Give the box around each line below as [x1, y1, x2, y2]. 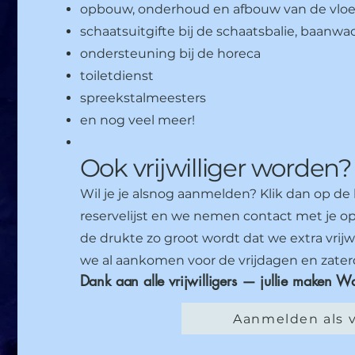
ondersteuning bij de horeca [79, 46, 261, 61]
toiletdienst [79, 68, 154, 83]
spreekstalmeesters [79, 90, 206, 105]
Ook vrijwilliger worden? [79, 153, 352, 183]
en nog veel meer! [79, 113, 195, 128]
